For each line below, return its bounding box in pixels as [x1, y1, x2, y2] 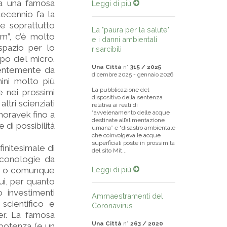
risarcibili [92, 45, 122, 53]
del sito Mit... [92, 147, 127, 154]
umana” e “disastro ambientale [92, 124, 175, 131]
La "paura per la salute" [92, 25, 170, 34]
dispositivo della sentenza [92, 94, 163, 101]
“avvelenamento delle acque [92, 109, 170, 116]
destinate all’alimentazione [92, 117, 165, 124]
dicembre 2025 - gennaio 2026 [92, 71, 173, 78]
